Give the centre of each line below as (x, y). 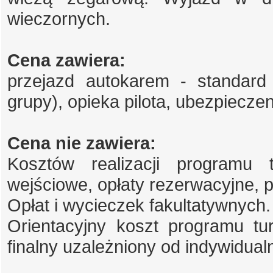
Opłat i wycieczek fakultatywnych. (139, 205)
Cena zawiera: (67, 60)
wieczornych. (59, 18)
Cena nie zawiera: (82, 143)
